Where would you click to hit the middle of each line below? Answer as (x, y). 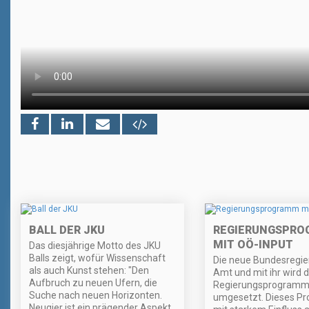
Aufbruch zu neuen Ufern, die (93, 283)
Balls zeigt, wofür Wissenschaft (97, 258)
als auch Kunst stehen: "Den (89, 271)
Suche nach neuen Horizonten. (96, 296)
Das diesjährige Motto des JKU (95, 246)
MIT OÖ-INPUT (253, 245)
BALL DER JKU (67, 230)
